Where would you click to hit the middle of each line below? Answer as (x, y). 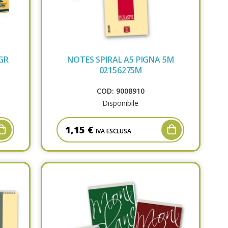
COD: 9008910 (120, 91)
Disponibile (121, 103)
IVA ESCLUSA (114, 131)
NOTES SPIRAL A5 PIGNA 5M (121, 59)
